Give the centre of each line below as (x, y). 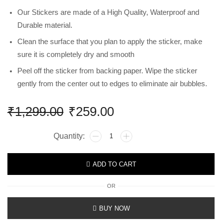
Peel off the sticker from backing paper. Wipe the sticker (107, 71)
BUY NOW (114, 208)
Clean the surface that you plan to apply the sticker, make (110, 41)
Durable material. (45, 25)
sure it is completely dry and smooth (76, 54)
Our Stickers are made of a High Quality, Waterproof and (108, 12)
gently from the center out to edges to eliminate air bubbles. (112, 84)
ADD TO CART (114, 164)
